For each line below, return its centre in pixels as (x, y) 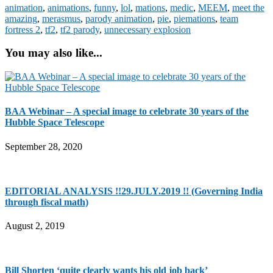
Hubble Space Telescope (55, 122)
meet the (248, 7)
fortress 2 (23, 29)
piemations (194, 18)
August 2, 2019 (35, 226)
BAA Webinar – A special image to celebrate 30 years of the (127, 112)
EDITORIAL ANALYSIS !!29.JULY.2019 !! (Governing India (134, 191)
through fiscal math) (47, 202)
